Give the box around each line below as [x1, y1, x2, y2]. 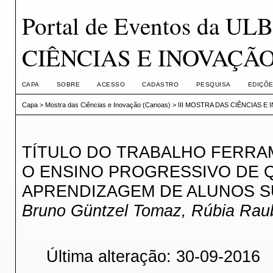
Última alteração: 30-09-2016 [46, 247, 260, 266]
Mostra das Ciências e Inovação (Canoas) [44, 101, 171, 109]
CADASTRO [142, 81, 179, 88]
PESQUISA [196, 81, 231, 88]
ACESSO [97, 81, 126, 88]
